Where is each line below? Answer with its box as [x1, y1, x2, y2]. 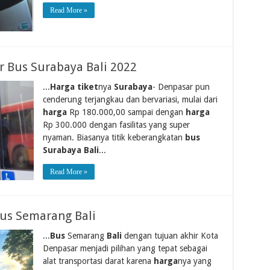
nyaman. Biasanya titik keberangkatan [42, 132, 185, 142]
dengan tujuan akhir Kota [121, 230, 218, 240]
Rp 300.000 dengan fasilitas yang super [42, 119, 190, 130]
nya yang [177, 256, 212, 266]
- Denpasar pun [152, 81, 210, 92]
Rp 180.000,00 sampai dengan [66, 107, 186, 117]
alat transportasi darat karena [42, 256, 154, 266]
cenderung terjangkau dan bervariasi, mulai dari [42, 94, 218, 104]
